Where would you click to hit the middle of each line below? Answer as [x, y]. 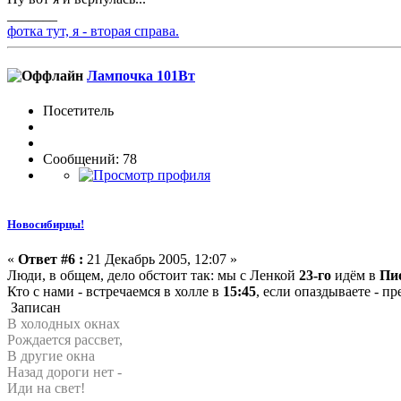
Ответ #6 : [51, 260]
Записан [34, 308]
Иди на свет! [46, 388]
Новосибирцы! [46, 225]
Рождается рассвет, [65, 340]
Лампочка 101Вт [141, 75]
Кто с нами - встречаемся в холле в [115, 292]
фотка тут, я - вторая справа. [93, 31]
